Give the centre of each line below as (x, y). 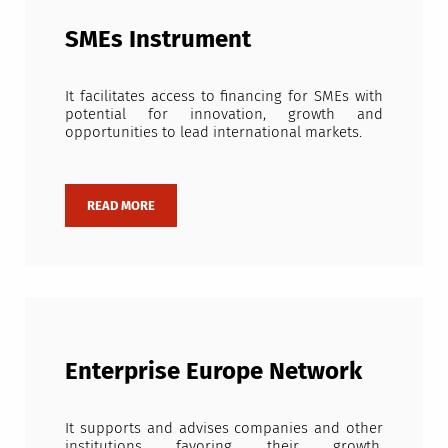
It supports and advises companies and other (224, 428)
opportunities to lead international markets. (213, 132)
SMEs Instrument (157, 38)
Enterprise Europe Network (213, 370)
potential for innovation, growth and (224, 114)
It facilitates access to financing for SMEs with (224, 96)
